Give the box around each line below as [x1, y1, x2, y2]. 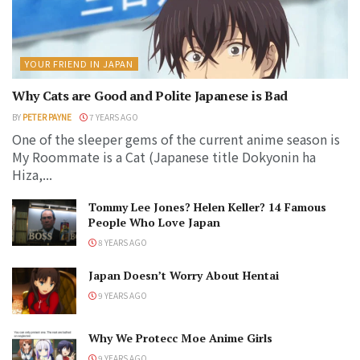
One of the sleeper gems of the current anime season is [12, 129, 340, 149]
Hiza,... [12, 165, 52, 185]
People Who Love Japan [88, 215, 220, 231]
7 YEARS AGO [88, 111, 138, 124]
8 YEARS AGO [96, 236, 147, 249]
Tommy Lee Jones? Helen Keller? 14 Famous [88, 199, 326, 215]
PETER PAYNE [22, 111, 72, 124]
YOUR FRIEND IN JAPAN [25, 57, 133, 71]
